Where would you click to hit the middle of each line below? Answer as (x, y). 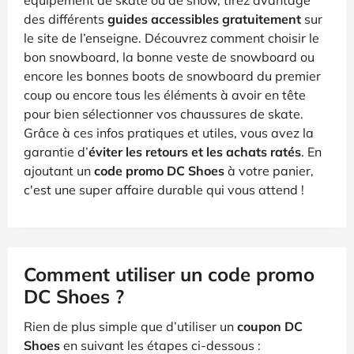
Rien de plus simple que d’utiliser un (130, 326)
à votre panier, (269, 170)
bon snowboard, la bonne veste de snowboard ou (169, 56)
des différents (66, 19)
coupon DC (270, 326)
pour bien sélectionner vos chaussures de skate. (164, 113)
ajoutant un (59, 170)
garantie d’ (56, 151)
